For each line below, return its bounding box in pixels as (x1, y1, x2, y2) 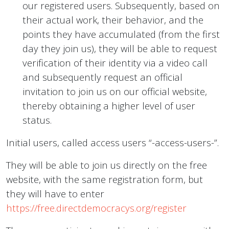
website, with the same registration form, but (6, 173, 203, 186)
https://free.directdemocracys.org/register (6, 201, 187, 215)
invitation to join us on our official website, (22, 85, 207, 98)
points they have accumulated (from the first (22, 28, 220, 41)
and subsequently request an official (22, 71, 182, 84)
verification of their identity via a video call (22, 56, 208, 70)
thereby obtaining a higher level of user (22, 99, 195, 112)
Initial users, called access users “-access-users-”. (6, 136, 219, 149)
